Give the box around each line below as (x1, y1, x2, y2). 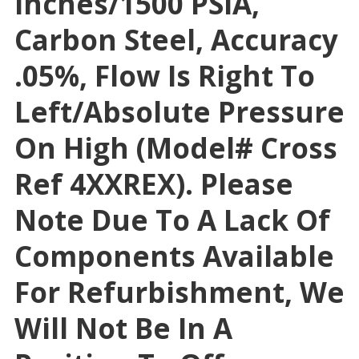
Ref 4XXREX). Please (14, 165, 293, 204)
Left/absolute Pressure (14, 93, 345, 131)
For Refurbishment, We (14, 273, 345, 312)
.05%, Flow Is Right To (14, 57, 315, 95)
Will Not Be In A (14, 309, 232, 348)
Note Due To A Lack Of (14, 201, 330, 240)
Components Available (14, 237, 334, 276)
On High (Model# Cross (14, 129, 337, 167)
